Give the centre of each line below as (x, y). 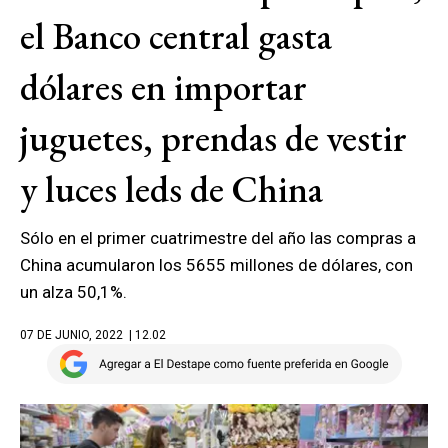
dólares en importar (163, 87)
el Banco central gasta (176, 36)
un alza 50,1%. (73, 292)
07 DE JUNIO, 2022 (71, 335)
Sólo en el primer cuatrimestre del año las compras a (218, 238)
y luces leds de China (171, 189)
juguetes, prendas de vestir (213, 138)
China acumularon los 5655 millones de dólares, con (216, 265)
